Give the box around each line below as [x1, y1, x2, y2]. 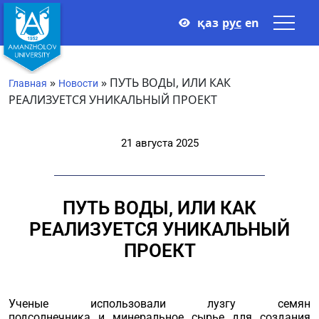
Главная [9, 78, 47, 89]
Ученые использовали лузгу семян [9, 297, 310, 310]
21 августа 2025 [120, 137, 199, 150]
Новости [58, 78, 98, 89]
